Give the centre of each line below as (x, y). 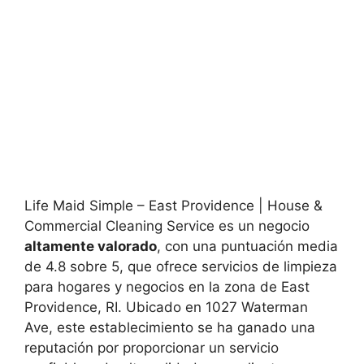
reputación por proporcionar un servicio (152, 348)
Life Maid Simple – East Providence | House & (173, 206)
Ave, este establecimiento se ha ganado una (170, 327)
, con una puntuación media (247, 246)
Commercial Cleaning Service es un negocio (167, 226)
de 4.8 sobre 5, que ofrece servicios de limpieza (181, 266)
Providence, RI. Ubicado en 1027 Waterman (166, 307)
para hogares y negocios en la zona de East (167, 287)
